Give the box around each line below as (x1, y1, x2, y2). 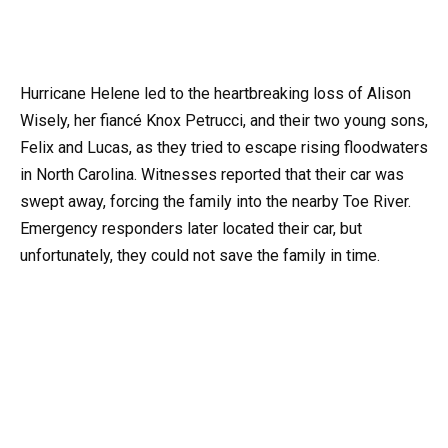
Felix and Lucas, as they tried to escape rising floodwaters (20, 137, 428, 157)
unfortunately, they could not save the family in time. (20, 245, 380, 265)
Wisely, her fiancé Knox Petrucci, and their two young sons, (20, 110, 428, 130)
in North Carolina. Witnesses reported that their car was (20, 164, 404, 184)
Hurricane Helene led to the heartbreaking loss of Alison (20, 83, 411, 103)
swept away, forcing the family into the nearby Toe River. (20, 191, 411, 211)
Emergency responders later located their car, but (20, 218, 362, 238)
